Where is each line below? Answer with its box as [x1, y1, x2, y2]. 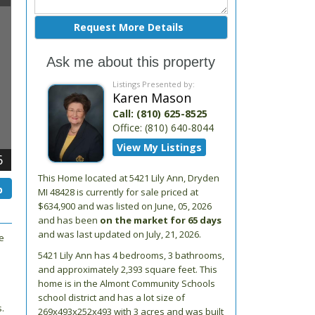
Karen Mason [112, 89, 192, 106]
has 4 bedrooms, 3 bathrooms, [91, 249, 224, 262]
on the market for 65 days [99, 214, 221, 226]
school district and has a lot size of [37, 291, 185, 304]
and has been [37, 214, 100, 226]
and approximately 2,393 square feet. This [37, 263, 217, 276]
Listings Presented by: [112, 79, 195, 89]
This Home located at [37, 172, 129, 184]
